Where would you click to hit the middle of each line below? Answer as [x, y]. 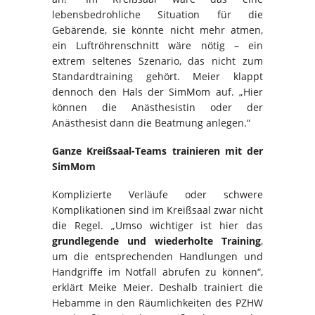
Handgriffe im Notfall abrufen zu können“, [157, 272]
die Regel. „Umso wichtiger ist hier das [157, 226]
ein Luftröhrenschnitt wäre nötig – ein [157, 46]
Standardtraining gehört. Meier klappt [157, 77]
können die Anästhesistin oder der [157, 108]
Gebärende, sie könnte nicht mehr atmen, [157, 30]
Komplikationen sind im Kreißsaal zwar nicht [157, 210]
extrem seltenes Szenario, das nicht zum [157, 61]
